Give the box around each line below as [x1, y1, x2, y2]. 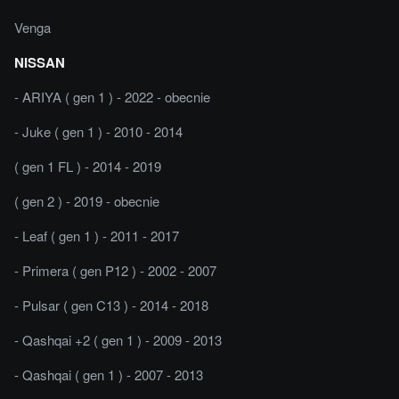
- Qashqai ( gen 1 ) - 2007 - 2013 [14, 364, 203, 384]
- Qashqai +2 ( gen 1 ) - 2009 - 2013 [14, 330, 222, 349]
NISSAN [14, 52, 65, 72]
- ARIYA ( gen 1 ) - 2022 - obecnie [14, 86, 210, 106]
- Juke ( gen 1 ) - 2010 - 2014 [14, 121, 183, 141]
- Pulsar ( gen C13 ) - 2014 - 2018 [14, 295, 208, 314]
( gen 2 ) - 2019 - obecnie [14, 191, 159, 210]
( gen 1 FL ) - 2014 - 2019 [14, 156, 161, 175]
